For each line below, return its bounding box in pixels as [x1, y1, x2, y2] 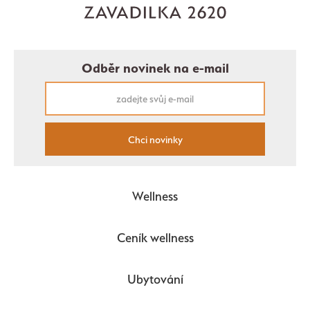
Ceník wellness [116, 230, 194, 246]
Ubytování [127, 272, 183, 287]
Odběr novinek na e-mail [81, 60, 229, 77]
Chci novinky [127, 133, 183, 145]
